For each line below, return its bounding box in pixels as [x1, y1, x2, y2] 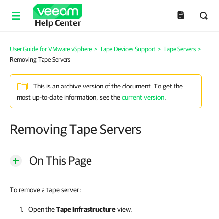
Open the [28, 205, 56, 213]
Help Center [34, 18, 81, 28]
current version [122, 93, 164, 101]
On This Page [29, 153, 92, 167]
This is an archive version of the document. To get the [33, 82, 183, 90]
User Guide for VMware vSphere [10, 45, 92, 53]
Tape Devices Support [100, 45, 155, 53]
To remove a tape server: [10, 186, 81, 194]
